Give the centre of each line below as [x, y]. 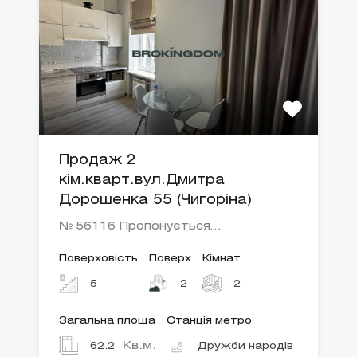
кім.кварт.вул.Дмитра [142, 181]
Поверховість [98, 259]
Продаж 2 [97, 161]
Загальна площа [107, 321]
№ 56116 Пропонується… [140, 227]
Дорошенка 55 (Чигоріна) [155, 201]
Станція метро [209, 321]
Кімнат [222, 259]
